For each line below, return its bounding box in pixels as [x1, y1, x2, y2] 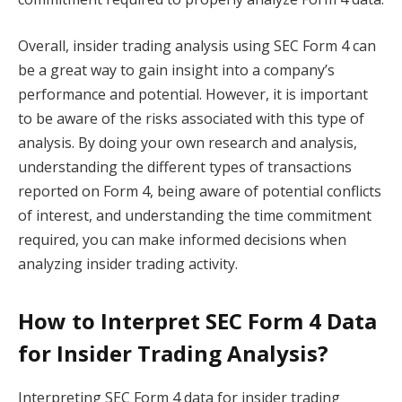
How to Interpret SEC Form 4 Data [18, 305, 377, 336]
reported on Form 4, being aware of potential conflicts [18, 180, 381, 201]
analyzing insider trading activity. [18, 253, 238, 274]
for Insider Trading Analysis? [18, 337, 328, 368]
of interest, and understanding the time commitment [18, 205, 371, 225]
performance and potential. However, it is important [18, 83, 368, 104]
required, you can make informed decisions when [18, 229, 346, 249]
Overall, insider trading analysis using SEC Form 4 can [18, 35, 376, 56]
